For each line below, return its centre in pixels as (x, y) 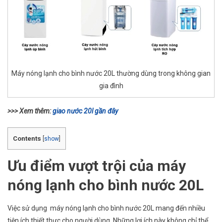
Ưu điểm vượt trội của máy (97, 166)
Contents (27, 139)
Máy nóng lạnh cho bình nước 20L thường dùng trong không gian (111, 74)
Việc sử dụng (28, 208)
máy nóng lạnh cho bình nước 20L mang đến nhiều (128, 208)
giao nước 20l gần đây (85, 111)
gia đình (111, 86)
